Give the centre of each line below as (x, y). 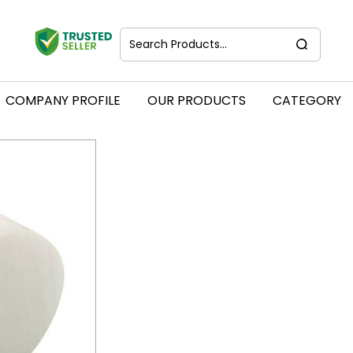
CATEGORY (307, 100)
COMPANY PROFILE (63, 100)
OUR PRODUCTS (196, 100)
